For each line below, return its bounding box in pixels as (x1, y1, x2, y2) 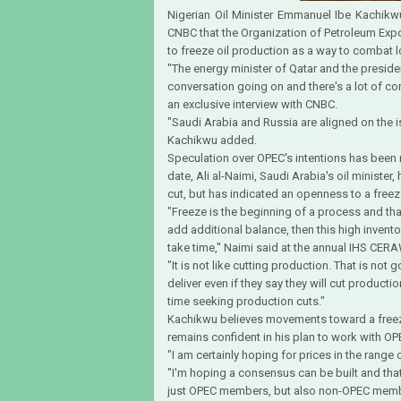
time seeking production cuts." (167, 294, 325, 308)
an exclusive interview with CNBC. (167, 97, 337, 111)
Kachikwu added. (167, 132, 257, 147)
